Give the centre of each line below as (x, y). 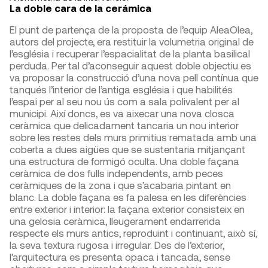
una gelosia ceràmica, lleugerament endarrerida (115, 221)
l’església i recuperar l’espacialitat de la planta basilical (130, 54)
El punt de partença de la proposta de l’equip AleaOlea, (131, 30)
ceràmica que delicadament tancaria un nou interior (124, 125)
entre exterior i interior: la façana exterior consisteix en (127, 209)
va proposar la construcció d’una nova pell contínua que (134, 77)
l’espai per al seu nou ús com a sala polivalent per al (124, 101)
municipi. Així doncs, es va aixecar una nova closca (122, 113)
